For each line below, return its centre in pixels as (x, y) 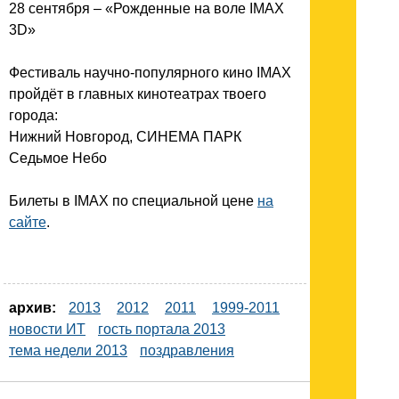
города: (33, 115)
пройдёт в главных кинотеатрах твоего (138, 94)
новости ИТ (47, 329)
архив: (33, 307)
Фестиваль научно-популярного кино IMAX (150, 72)
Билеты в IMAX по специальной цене (133, 200)
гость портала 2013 (162, 329)
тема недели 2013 (68, 350)
